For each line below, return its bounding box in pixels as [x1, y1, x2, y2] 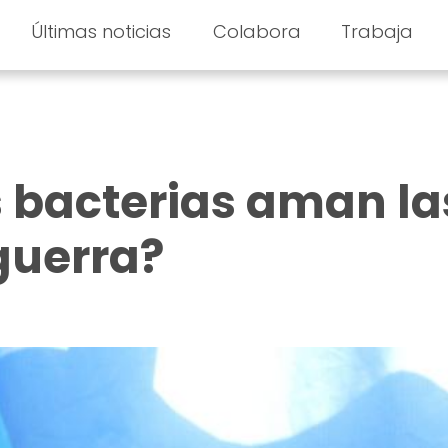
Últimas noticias [30, 19, 171, 44]
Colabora [213, 19, 302, 44]
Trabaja [341, 19, 414, 44]
